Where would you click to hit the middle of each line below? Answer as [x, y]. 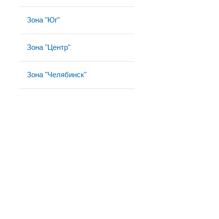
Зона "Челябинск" [57, 75]
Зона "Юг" [43, 20]
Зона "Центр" [49, 47]
